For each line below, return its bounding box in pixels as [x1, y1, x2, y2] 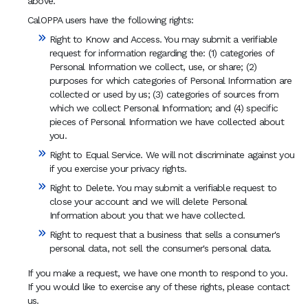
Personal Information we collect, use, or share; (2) [49, 61, 257, 72]
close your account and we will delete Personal [49, 196, 247, 207]
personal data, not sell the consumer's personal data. [49, 243, 272, 254]
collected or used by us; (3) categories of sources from [49, 89, 279, 100]
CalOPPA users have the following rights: [27, 14, 194, 25]
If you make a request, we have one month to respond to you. [27, 267, 287, 278]
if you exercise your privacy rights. [49, 163, 187, 174]
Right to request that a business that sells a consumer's [49, 229, 280, 240]
